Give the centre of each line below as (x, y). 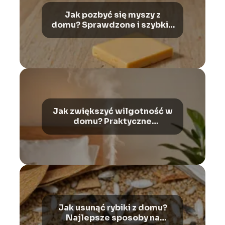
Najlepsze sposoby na (113, 218)
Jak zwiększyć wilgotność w (113, 111)
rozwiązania (113, 35)
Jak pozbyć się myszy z (113, 15)
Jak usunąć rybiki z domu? (113, 208)
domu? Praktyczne (113, 122)
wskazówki (113, 132)
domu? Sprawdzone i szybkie (113, 25)
